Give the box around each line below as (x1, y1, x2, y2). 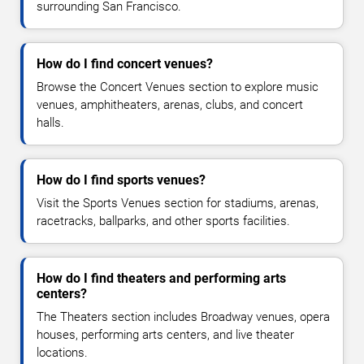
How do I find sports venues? (37, 171, 206, 188)
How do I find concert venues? (37, 55, 213, 71)
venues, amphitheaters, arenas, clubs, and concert (37, 97, 303, 112)
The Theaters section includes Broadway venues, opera (37, 309, 330, 324)
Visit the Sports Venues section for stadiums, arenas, (37, 195, 318, 210)
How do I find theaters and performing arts (37, 270, 286, 286)
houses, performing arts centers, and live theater (37, 327, 294, 342)
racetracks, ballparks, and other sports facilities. (37, 213, 290, 228)
